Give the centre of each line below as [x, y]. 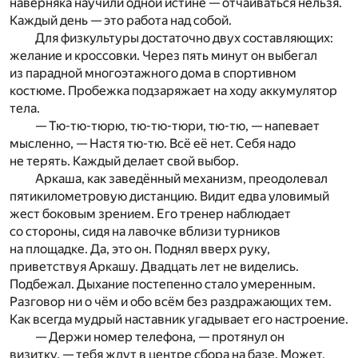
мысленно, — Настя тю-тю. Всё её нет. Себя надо [153, 144]
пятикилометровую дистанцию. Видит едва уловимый [169, 197]
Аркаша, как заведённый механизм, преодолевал [181, 179]
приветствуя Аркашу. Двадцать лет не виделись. [154, 267]
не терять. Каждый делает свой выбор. [124, 161]
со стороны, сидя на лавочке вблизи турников [145, 232]
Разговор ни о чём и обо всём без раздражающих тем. [171, 302]
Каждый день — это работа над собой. [121, 21]
